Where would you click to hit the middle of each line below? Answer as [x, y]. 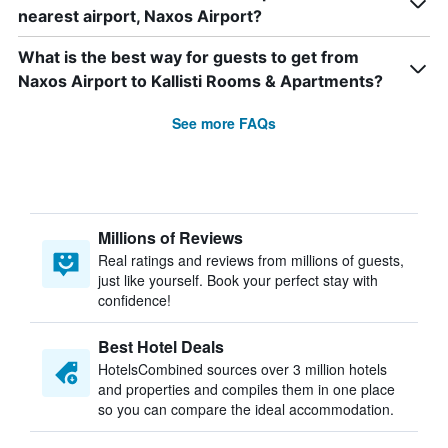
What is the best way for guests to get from [188, 57]
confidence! [134, 300]
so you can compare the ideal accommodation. [246, 409]
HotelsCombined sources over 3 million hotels [242, 369]
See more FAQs [224, 123]
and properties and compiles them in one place [246, 389]
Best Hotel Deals [161, 346]
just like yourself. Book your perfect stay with [238, 280]
